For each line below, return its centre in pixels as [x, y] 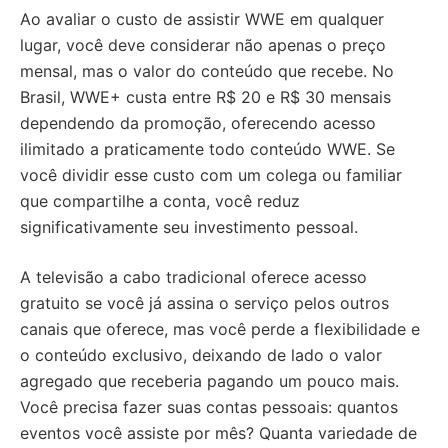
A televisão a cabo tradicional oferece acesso [193, 277]
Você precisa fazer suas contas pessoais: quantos [209, 407]
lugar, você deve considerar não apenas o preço [203, 45]
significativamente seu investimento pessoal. [189, 227]
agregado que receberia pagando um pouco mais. [209, 381]
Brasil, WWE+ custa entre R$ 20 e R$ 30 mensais [205, 97]
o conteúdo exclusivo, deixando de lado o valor [201, 355]
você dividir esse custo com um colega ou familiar [211, 175]
